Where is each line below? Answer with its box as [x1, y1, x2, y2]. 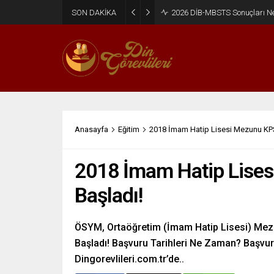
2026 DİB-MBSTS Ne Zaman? [171, 7, 272, 17]
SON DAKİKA [72, 7, 116, 17]
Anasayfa [75, 125, 108, 134]
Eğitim [118, 125, 139, 134]
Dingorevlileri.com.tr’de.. [75, 253, 184, 265]
